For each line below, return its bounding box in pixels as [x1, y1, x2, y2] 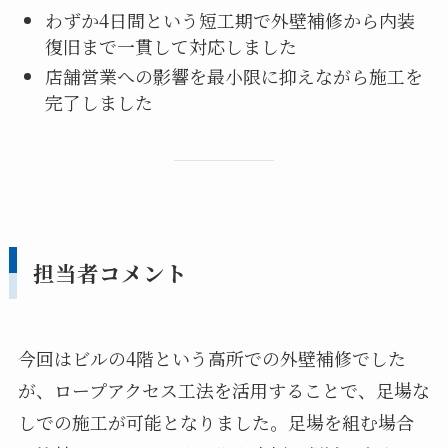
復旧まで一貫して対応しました [44, 32, 297, 59]
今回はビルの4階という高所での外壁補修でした [17, 344, 406, 371]
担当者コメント [32, 257, 187, 288]
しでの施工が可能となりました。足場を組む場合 [17, 408, 414, 435]
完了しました [44, 89, 153, 116]
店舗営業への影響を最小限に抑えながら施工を [44, 63, 423, 90]
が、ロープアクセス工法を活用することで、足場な [17, 376, 430, 403]
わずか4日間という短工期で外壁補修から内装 [44, 6, 415, 33]
